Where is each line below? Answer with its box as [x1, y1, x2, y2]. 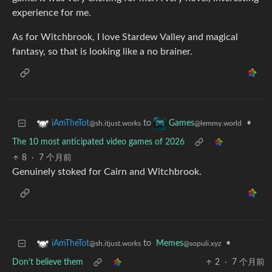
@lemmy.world [194, 120, 242, 127]
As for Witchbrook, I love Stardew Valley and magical [12, 32, 238, 42]
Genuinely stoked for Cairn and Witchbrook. [12, 167, 202, 177]
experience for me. [12, 8, 91, 18]
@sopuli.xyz [183, 240, 221, 248]
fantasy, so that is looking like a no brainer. [12, 47, 192, 57]
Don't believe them [12, 258, 83, 267]
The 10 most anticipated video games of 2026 [12, 138, 185, 147]
